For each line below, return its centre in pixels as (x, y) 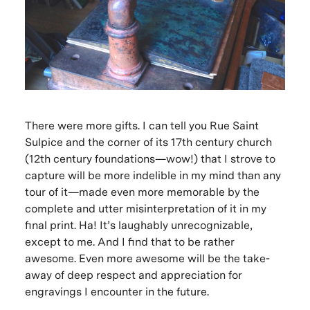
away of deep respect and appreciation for (133, 275)
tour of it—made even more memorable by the (142, 192)
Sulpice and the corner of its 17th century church (148, 142)
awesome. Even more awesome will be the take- (147, 258)
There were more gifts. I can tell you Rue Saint (142, 125)
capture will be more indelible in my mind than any (153, 175)
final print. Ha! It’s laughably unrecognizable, (138, 225)
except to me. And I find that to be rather (129, 241)
